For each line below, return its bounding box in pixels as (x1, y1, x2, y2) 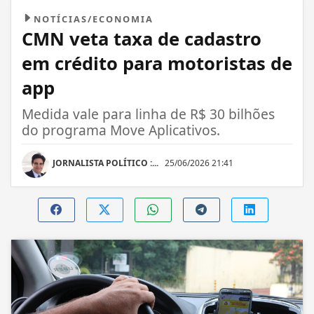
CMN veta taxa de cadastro (22, 26, 261, 51)
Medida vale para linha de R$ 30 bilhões (22, 104, 275, 123)
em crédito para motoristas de (22, 50, 292, 76)
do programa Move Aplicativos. (22, 120, 220, 139)
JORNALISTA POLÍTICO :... (53, 156, 158, 169)
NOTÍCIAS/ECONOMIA (34, 12, 153, 25)
